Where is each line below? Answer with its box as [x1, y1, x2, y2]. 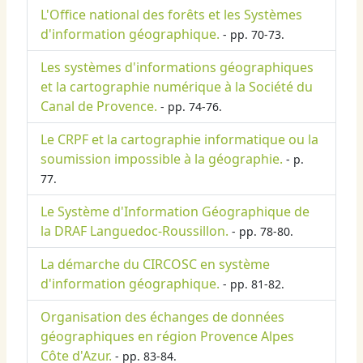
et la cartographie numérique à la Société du [41, 78, 313, 96]
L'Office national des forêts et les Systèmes [41, 6, 302, 24]
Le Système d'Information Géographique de [41, 203, 310, 221]
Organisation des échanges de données [41, 308, 284, 327]
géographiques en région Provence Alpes [41, 327, 294, 346]
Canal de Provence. [41, 97, 157, 116]
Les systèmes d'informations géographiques [41, 58, 314, 77]
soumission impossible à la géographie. [41, 150, 283, 169]
